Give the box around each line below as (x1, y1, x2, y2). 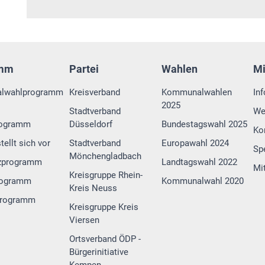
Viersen (69, 215, 100, 226)
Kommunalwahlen (161, 87, 232, 98)
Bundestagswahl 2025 (161, 119, 247, 130)
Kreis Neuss (69, 183, 118, 194)
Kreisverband (69, 87, 121, 98)
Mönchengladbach (69, 151, 142, 162)
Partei (69, 63, 99, 76)
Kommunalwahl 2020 (161, 176, 244, 187)
